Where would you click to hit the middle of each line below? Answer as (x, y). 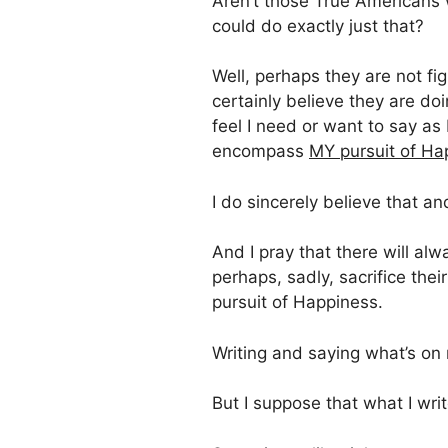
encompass (260, 151)
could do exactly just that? (318, 25)
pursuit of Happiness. (297, 302)
